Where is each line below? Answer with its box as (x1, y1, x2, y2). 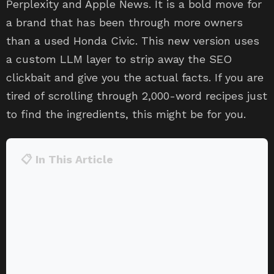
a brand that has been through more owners (6, 16, 243, 29)
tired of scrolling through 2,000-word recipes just (6, 89, 267, 103)
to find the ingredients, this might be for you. (6, 108, 246, 121)
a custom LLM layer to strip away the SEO (6, 53, 232, 66)
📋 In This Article (21, 153, 113, 166)
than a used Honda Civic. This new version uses (6, 34, 259, 48)
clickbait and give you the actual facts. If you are (6, 71, 264, 84)
